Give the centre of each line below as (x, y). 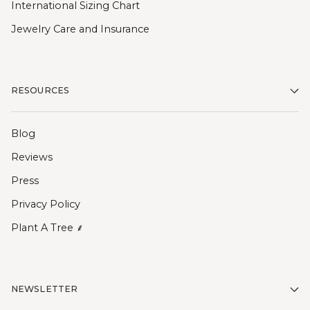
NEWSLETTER (44, 289)
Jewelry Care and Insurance (80, 29)
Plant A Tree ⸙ (47, 228)
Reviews (32, 157)
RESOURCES (40, 91)
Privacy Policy (46, 204)
